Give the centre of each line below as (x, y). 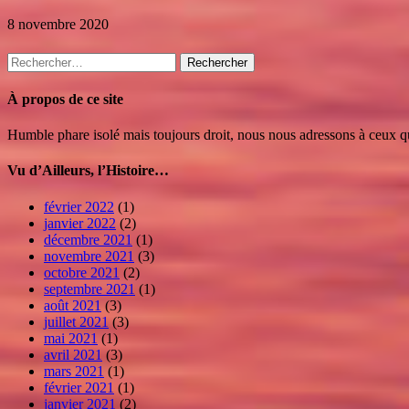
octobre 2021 (82, 272)
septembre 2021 (89, 288)
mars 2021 (74, 371)
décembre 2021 (88, 239)
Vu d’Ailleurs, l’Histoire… (88, 171)
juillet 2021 (76, 321)
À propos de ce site (65, 99)
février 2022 (79, 206)
